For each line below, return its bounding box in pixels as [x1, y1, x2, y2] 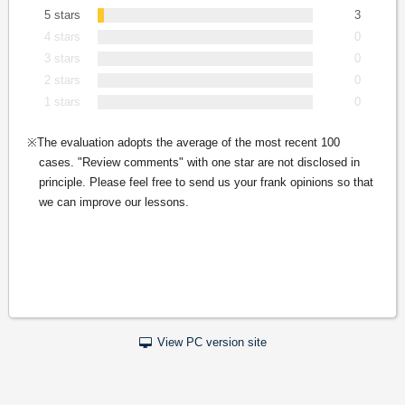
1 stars [44, 94, 80, 108]
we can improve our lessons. [38, 194, 189, 209]
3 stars [44, 51, 80, 65]
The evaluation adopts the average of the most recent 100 [36, 135, 340, 149]
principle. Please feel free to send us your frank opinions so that [38, 174, 373, 189]
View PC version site [157, 334, 268, 349]
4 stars [44, 29, 80, 43]
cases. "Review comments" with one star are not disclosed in [38, 155, 360, 169]
